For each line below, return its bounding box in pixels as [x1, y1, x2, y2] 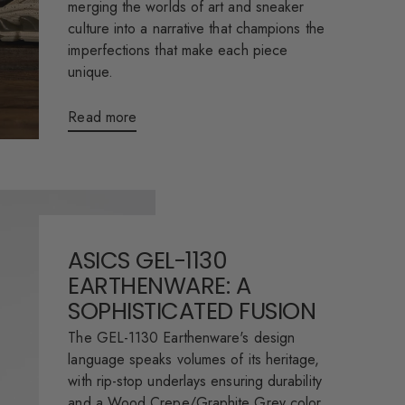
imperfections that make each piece [68, 40, 288, 61]
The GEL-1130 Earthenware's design [68, 327, 295, 349]
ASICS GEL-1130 [68, 244, 228, 278]
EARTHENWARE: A [68, 269, 251, 303]
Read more [68, 107, 137, 128]
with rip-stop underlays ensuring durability [68, 371, 322, 392]
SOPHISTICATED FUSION [68, 295, 316, 328]
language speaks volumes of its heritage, [68, 349, 320, 371]
